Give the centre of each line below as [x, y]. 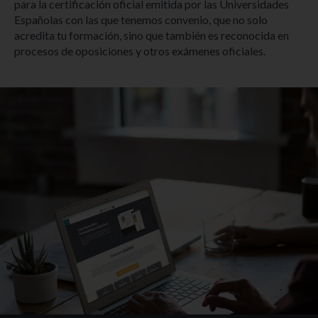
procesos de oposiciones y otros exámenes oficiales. [140, 51]
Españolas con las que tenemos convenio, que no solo [141, 20]
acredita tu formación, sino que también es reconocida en [152, 35]
